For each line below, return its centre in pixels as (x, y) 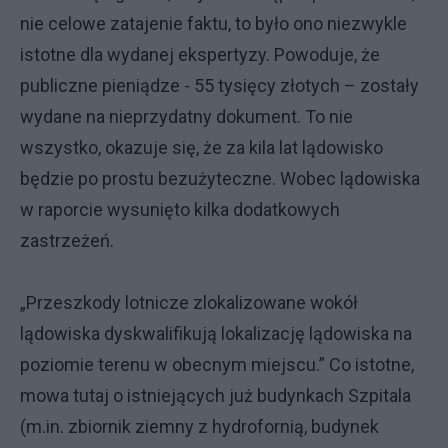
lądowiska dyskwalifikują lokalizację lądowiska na (216, 333)
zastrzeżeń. (67, 240)
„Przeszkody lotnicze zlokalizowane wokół (189, 302)
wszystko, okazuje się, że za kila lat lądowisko (201, 147)
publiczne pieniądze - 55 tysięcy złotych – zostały (219, 85)
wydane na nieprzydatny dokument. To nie (186, 116)
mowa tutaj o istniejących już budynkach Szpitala (215, 395)
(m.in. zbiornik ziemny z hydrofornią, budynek (199, 426)
